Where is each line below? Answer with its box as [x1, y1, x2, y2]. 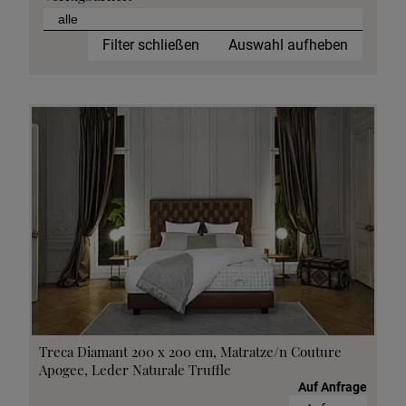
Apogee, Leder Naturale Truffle [39, 361, 231, 380]
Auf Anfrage [298, 380, 367, 395]
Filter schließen [102, 35, 199, 53]
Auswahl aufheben [228, 35, 348, 53]
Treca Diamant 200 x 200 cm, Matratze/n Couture [39, 343, 342, 362]
